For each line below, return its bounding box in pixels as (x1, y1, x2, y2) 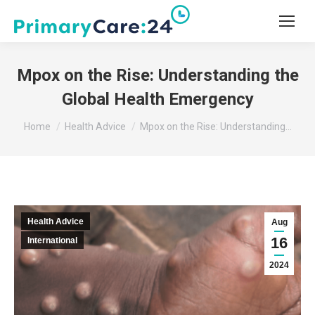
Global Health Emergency (61, 89, 254, 109)
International (27, 236, 77, 245)
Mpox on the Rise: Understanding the (16, 65, 299, 85)
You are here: (23, 112, 97, 127)
